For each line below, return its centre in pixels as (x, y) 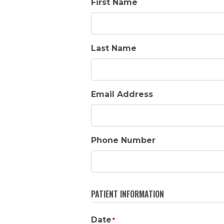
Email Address (122, 94)
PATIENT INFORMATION (127, 194)
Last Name (114, 48)
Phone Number (123, 140)
